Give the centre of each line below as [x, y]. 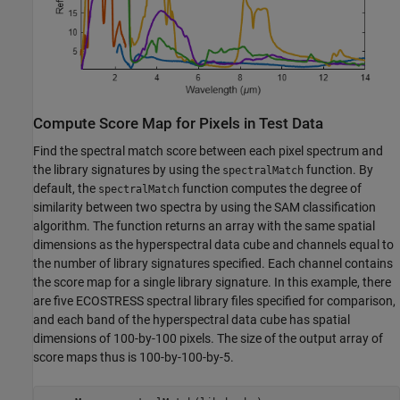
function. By [338, 169]
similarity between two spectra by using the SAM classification [204, 207]
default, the [66, 188]
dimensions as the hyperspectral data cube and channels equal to [213, 244]
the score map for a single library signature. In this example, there [212, 282]
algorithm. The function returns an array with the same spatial [204, 225]
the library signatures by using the [128, 169]
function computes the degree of [271, 188]
